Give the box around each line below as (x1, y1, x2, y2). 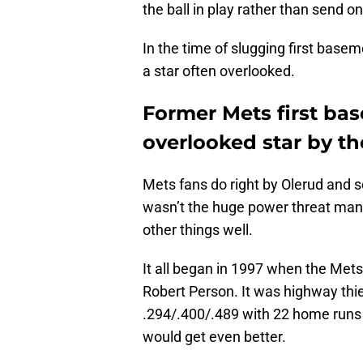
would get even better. (143, 328, 286, 346)
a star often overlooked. (143, 62, 295, 80)
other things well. (143, 221, 253, 239)
